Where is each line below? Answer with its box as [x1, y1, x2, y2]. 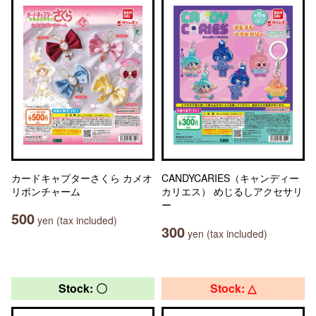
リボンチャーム [11, 184, 80, 199]
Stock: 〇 [59, 280, 107, 297]
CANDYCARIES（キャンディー [162, 171, 299, 186]
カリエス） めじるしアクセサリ [162, 184, 303, 199]
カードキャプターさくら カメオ [11, 171, 152, 186]
